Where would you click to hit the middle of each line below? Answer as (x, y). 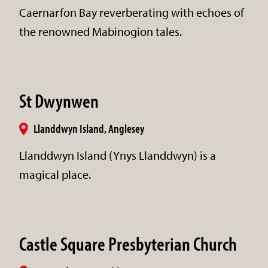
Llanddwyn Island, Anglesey (89, 128)
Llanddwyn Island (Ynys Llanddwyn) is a (118, 155)
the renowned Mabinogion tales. (100, 31)
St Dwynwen (59, 100)
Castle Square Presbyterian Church (128, 243)
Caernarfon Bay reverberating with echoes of (132, 12)
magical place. (55, 174)
